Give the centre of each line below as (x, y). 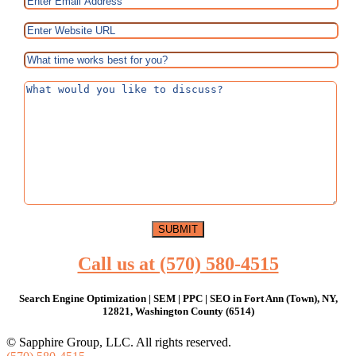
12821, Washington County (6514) (178, 311)
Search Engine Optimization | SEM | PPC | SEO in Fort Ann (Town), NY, (178, 298)
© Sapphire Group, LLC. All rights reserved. (119, 342)
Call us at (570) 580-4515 (178, 263)
